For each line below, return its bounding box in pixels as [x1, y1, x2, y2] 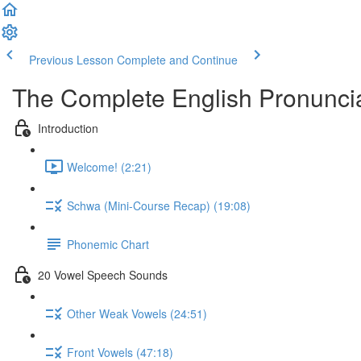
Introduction [38, 119, 98, 136]
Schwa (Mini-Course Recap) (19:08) [67, 197, 251, 214]
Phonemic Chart [67, 235, 149, 252]
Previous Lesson [29, 52, 114, 68]
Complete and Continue [117, 52, 238, 68]
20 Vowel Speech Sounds [38, 266, 168, 283]
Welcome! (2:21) [67, 158, 151, 175]
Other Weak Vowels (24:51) [67, 305, 207, 322]
